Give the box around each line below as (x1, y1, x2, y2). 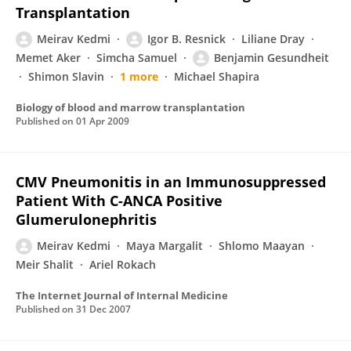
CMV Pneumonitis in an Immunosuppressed (16, 172, 326, 191)
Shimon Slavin (28, 69, 104, 84)
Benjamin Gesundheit (214, 50, 329, 65)
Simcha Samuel (96, 50, 177, 65)
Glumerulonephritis (16, 210, 157, 229)
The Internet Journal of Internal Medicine (16, 288, 228, 302)
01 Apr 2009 (76, 114, 129, 128)
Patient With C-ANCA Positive (16, 191, 223, 210)
